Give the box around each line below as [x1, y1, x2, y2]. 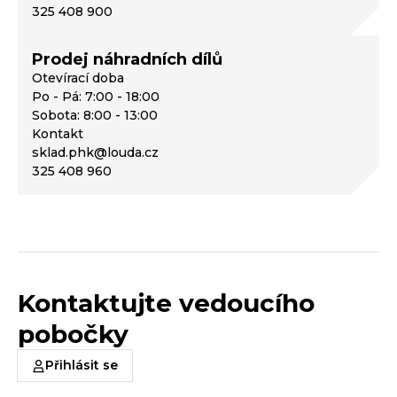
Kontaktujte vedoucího [18, 288, 315, 318]
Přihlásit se [45, 357, 118, 373]
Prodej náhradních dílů [32, 50, 222, 69]
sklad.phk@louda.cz [32, 144, 159, 160]
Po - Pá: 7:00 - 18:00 [32, 89, 160, 105]
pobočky [18, 319, 128, 349]
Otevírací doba [32, 70, 124, 86]
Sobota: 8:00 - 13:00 [32, 107, 158, 123]
